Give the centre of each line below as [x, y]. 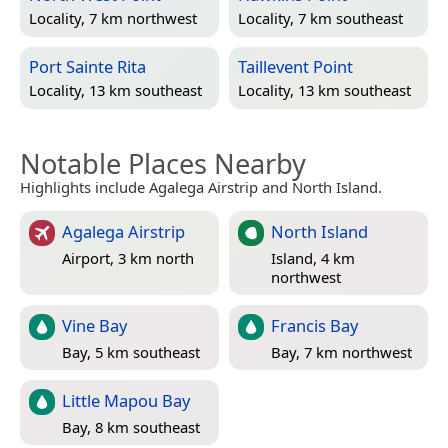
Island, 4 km [313, 257]
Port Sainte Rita [87, 67]
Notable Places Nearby [163, 164]
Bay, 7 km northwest [341, 351]
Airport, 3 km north [128, 257]
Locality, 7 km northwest [113, 17]
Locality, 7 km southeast [320, 17]
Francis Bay [314, 326]
